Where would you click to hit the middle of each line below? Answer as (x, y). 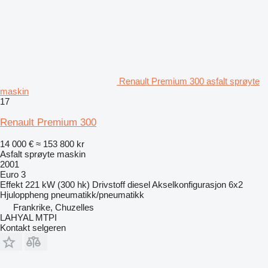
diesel (139, 184)
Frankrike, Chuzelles (54, 207)
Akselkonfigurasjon (189, 184)
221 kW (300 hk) (57, 184)
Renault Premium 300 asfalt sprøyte (189, 81)
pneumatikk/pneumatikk (98, 194)
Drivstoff (109, 184)
